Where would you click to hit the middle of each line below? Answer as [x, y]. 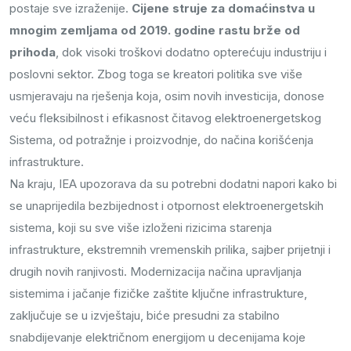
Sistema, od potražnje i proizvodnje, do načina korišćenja [161, 140]
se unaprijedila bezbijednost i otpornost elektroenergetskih [166, 206]
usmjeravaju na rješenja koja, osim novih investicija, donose [167, 96]
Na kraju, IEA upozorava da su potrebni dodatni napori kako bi [173, 184]
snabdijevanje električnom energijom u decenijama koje [157, 338]
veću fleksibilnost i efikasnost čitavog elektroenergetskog [165, 118]
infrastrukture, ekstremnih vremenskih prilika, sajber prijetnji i [170, 250]
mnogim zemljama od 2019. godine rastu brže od [155, 31]
